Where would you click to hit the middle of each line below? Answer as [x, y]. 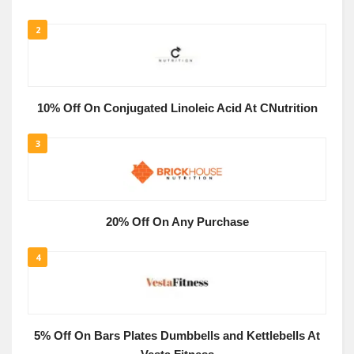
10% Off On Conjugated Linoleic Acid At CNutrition [177, 108]
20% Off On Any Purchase [177, 222]
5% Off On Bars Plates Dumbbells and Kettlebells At [177, 336]
